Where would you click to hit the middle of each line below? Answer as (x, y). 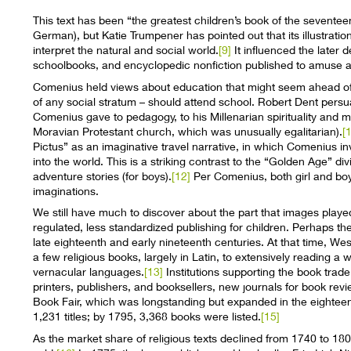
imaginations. (66, 190)
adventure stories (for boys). (103, 175)
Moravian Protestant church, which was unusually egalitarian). (188, 131)
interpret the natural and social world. (126, 49)
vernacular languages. (89, 272)
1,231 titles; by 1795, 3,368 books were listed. (147, 317)
